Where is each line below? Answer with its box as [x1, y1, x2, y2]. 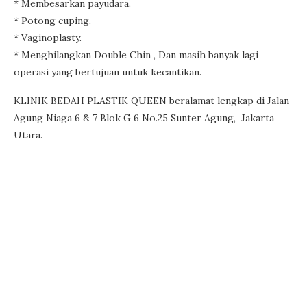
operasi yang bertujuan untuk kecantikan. [14, 65, 204, 78]
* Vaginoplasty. [14, 31, 82, 44]
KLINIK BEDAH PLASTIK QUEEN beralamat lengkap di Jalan [14, 94, 289, 107]
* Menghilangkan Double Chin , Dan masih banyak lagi [14, 48, 258, 61]
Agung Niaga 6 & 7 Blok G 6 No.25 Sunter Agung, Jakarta [14, 111, 274, 124]
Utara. [14, 128, 45, 141]
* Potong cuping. [14, 14, 91, 27]
